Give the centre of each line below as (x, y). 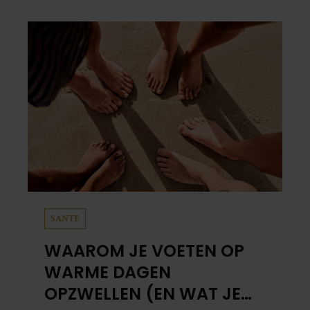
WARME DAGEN (108, 272)
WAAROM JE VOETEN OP (144, 250)
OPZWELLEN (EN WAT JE (143, 293)
